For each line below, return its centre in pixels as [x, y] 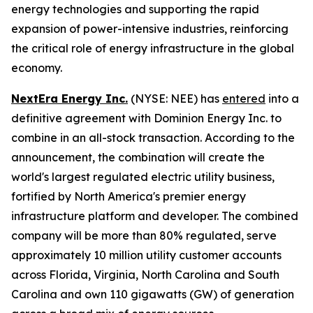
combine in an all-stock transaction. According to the [153, 138]
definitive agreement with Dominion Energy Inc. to [146, 118]
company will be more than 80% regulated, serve [144, 235]
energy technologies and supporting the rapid [135, 9]
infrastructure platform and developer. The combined [155, 216]
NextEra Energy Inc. [70, 99]
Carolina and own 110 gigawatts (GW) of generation [153, 294]
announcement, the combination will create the [138, 157]
